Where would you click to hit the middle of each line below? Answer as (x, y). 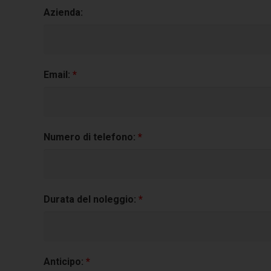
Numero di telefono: (91, 137)
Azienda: (63, 12)
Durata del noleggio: (91, 199)
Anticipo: (65, 262)
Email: (58, 75)
